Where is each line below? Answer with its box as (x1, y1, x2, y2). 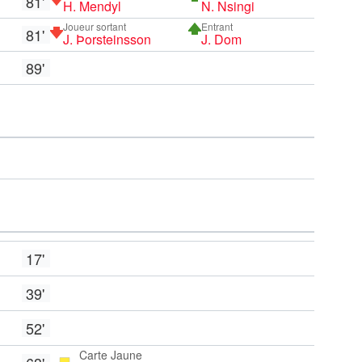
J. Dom (201, 29, 242, 48)
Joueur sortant (62, 19, 126, 33)
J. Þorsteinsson (62, 29, 151, 48)
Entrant (201, 19, 234, 33)
